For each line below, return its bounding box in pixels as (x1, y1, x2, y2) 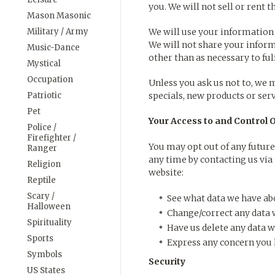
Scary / (27, 191, 55, 201)
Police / (27, 122, 56, 133)
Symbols (27, 249, 62, 260)
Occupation (27, 74, 73, 85)
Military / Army (27, 26, 88, 37)
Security (149, 256, 185, 267)
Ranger (27, 143, 57, 153)
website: (149, 167, 184, 178)
